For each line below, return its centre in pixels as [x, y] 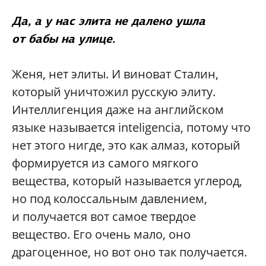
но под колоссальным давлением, [110, 198]
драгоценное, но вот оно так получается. [129, 252]
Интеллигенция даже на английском [118, 109]
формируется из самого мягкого [105, 163]
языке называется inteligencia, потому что [131, 127]
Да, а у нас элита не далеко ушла [109, 20]
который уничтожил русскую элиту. [114, 91]
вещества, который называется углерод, [127, 180]
